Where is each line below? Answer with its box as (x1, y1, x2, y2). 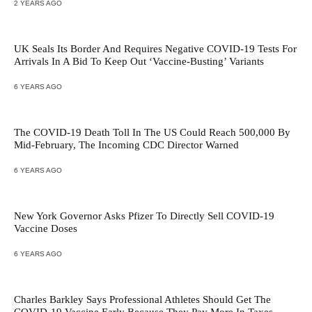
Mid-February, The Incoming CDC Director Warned (14, 139, 239, 150)
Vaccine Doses (14, 223, 77, 234)
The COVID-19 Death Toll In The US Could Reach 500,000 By (14, 127, 290, 138)
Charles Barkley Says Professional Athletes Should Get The (14, 294, 271, 305)
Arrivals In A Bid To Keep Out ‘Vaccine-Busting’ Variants (14, 56, 264, 67)
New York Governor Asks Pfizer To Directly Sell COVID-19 (14, 210, 274, 221)
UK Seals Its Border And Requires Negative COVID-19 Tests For (14, 43, 297, 54)
